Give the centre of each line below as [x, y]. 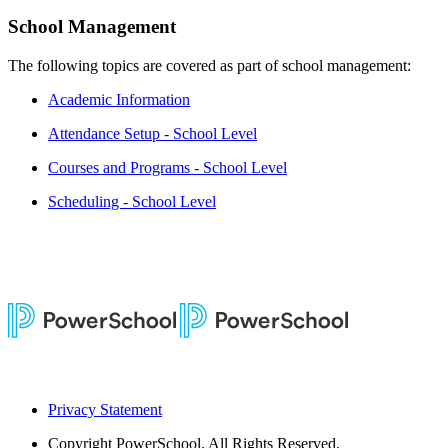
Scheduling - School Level [132, 201]
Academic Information [119, 99]
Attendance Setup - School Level [152, 133]
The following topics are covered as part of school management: [209, 65]
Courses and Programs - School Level [167, 167]
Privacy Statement [105, 409]
